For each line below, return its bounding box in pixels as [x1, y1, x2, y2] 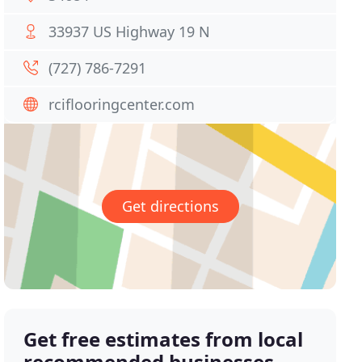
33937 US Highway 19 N [48, 22, 211, 41]
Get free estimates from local [23, 326, 304, 353]
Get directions [121, 196, 219, 217]
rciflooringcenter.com [48, 95, 196, 114]
